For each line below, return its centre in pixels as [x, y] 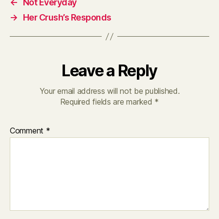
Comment [28, 131]
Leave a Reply [109, 71]
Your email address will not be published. [109, 91]
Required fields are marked [107, 102]
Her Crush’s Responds [67, 18]
